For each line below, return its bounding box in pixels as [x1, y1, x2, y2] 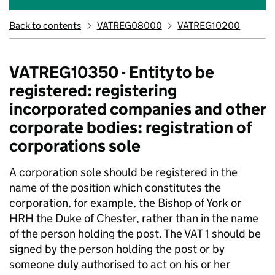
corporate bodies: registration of [9, 117, 252, 137]
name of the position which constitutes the [9, 180, 221, 195]
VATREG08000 [96, 20, 162, 31]
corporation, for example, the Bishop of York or [9, 196, 241, 210]
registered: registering [9, 80, 177, 101]
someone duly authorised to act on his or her [9, 257, 230, 271]
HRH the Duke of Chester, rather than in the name [9, 211, 258, 225]
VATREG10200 [177, 20, 241, 31]
